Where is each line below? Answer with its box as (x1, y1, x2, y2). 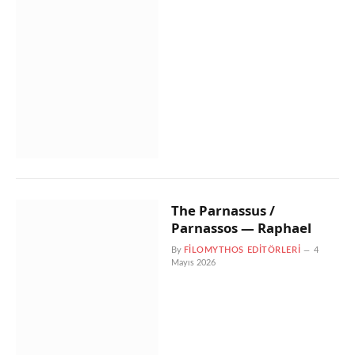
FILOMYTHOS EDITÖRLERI (183, 246, 301, 254)
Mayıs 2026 (170, 258, 216, 267)
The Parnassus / (170, 201, 275, 219)
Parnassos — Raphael (170, 219, 311, 237)
